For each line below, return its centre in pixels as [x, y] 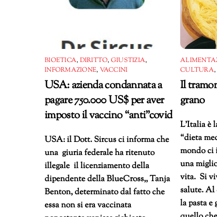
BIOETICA [61, 60]
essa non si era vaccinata [88, 205]
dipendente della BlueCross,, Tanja [107, 179]
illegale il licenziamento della [97, 166]
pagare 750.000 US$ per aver [104, 100]
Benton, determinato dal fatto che [105, 192]
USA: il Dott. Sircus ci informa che [107, 140]
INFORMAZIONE [71, 70]
